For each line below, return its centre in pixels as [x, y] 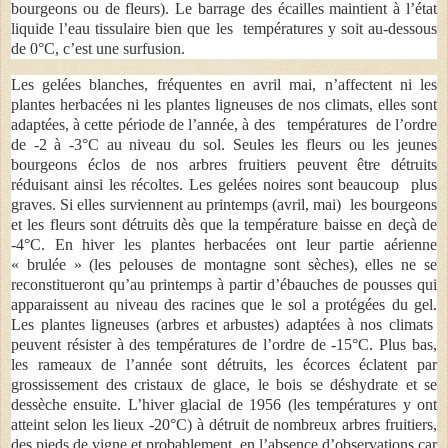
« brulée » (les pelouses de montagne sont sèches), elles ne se [224, 264]
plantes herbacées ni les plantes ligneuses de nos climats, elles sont [224, 104]
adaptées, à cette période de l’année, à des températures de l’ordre [224, 124]
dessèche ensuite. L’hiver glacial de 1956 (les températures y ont [224, 404]
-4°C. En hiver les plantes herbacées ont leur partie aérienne [224, 244]
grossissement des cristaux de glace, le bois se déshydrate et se [224, 384]
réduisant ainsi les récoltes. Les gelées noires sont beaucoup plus [224, 184]
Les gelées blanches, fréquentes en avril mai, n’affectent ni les [224, 84]
